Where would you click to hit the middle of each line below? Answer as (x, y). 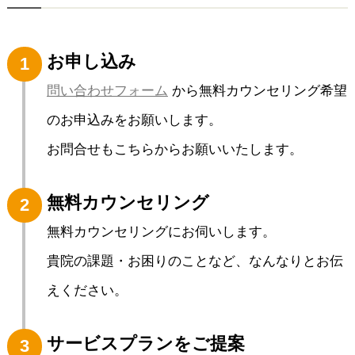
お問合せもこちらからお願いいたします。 (174, 150)
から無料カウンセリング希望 (257, 91)
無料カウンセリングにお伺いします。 (161, 232)
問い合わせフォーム (107, 91)
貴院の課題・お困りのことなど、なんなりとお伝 (195, 261)
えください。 (87, 291)
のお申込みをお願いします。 (134, 120)
